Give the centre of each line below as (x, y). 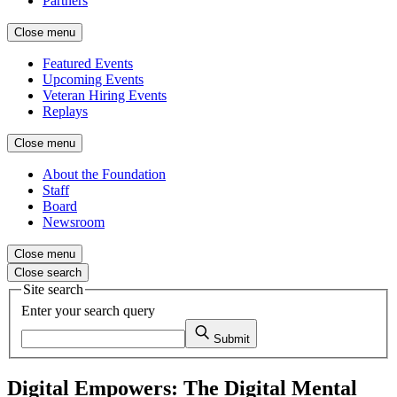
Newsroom (74, 222)
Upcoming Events (93, 79)
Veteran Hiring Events (105, 95)
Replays (65, 111)
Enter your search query (88, 310)
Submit (232, 339)
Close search (48, 272)
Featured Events (88, 63)
